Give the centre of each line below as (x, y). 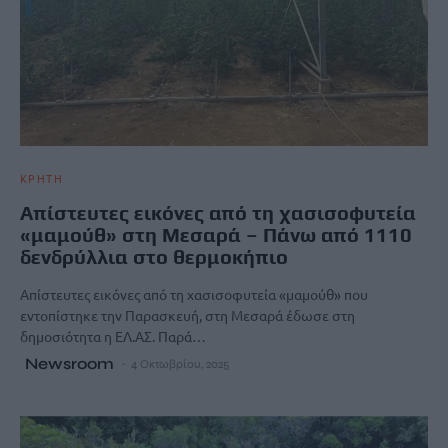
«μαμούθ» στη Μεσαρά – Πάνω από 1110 (216, 235)
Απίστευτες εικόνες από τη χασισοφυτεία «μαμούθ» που (194, 294)
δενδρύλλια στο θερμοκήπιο (154, 257)
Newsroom (69, 364)
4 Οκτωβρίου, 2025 (180, 364)
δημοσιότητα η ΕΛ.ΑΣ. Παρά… (113, 336)
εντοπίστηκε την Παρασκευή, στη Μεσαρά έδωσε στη (187, 315)
